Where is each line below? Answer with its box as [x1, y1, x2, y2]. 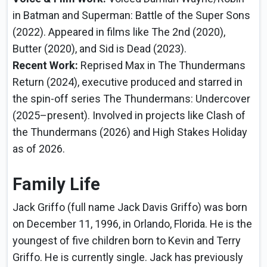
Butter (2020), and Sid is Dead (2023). [13, 42, 187, 55]
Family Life [13, 174, 100, 195]
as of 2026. [13, 142, 65, 156]
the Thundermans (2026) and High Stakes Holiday [13, 126, 247, 139]
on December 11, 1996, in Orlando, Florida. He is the [13, 218, 252, 231]
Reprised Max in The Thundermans [80, 59, 246, 72]
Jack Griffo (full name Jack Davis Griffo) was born [13, 201, 247, 214]
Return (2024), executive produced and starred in [13, 76, 243, 89]
